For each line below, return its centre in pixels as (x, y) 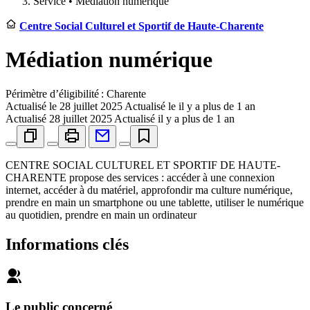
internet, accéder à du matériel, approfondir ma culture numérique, (149, 190)
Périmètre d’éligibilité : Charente (76, 93)
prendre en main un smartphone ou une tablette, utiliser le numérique (155, 202)
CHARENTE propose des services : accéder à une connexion (140, 177)
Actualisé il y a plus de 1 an (174, 118)
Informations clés (67, 244)
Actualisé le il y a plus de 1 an (190, 106)
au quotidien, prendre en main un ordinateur (101, 215)
